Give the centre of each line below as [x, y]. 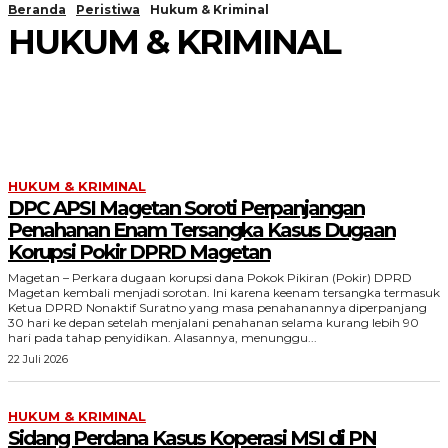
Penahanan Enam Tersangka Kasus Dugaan [201, 230]
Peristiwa [108, 9]
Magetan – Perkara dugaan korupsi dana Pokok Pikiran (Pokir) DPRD [210, 277]
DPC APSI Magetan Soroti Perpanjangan [186, 208]
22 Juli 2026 [38, 359]
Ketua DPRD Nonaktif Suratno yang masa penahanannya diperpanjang [217, 307]
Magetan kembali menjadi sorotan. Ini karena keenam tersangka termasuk [224, 292]
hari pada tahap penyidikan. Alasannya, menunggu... [162, 337]
